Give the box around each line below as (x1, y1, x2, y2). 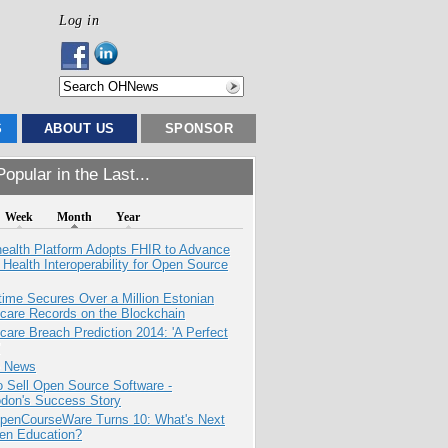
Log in (59, 12, 99, 28)
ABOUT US (43, 121, 115, 136)
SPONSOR (164, 121, 234, 136)
